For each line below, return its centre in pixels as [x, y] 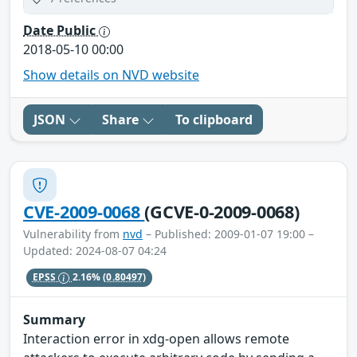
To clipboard [214, 120]
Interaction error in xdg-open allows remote [156, 338]
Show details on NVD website [111, 75]
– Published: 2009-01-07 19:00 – [228, 234]
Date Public [61, 31]
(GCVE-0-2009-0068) [222, 212]
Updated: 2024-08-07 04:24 [95, 251]
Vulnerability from [73, 234]
